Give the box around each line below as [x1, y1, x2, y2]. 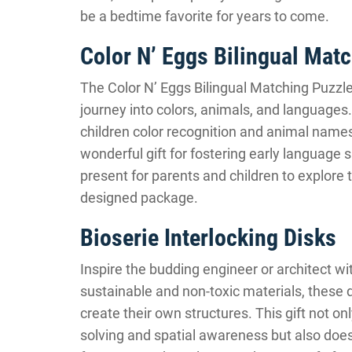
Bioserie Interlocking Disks [80, 224, 336, 251]
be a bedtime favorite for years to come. [80, 8, 329, 24]
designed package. [80, 189, 198, 206]
